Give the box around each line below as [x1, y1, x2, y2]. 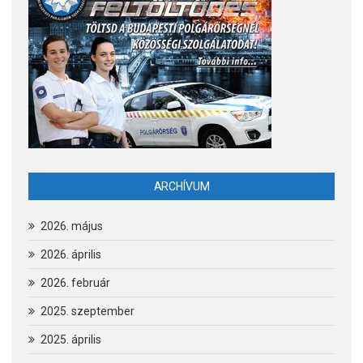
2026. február [41, 275, 110, 289]
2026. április [41, 247, 101, 261]
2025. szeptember [41, 304, 135, 318]
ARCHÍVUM [153, 179, 210, 193]
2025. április [41, 332, 101, 346]
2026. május [41, 219, 103, 233]
